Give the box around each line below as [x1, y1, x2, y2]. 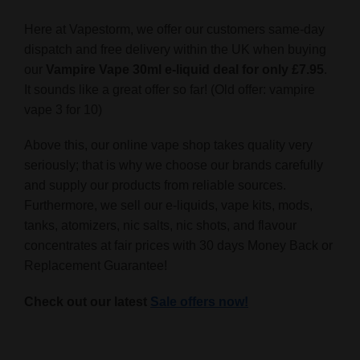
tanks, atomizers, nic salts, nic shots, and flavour [24, 219, 297, 233]
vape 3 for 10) [24, 102, 102, 117]
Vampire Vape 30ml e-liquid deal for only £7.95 [46, 62, 324, 76]
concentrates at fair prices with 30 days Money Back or [24, 239, 333, 253]
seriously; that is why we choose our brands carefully [24, 158, 323, 173]
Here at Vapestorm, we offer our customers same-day [24, 22, 325, 36]
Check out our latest [24, 294, 150, 309]
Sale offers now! [150, 294, 248, 309]
